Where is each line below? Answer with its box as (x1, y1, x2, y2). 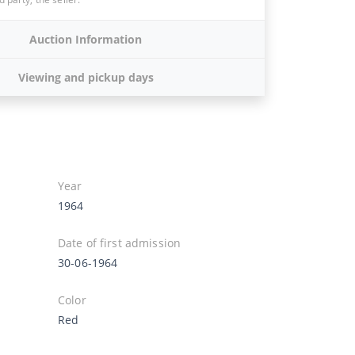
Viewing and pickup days (17, 69, 154, 85)
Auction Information (29, 31, 143, 47)
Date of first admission (58, 235, 181, 250)
